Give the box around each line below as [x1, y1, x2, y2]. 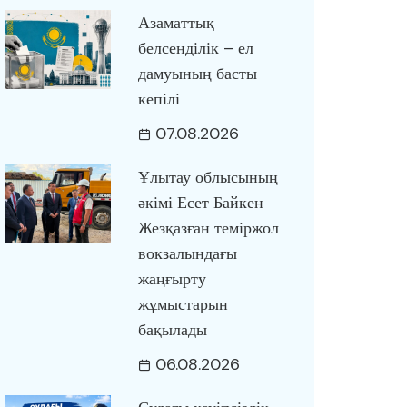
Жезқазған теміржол [137, 217, 279, 239]
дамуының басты [137, 63, 257, 84]
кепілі [137, 88, 180, 110]
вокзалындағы [137, 243, 237, 264]
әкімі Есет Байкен [137, 192, 263, 213]
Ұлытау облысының [137, 166, 278, 188]
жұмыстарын [137, 293, 228, 315]
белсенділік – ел [137, 37, 253, 59]
